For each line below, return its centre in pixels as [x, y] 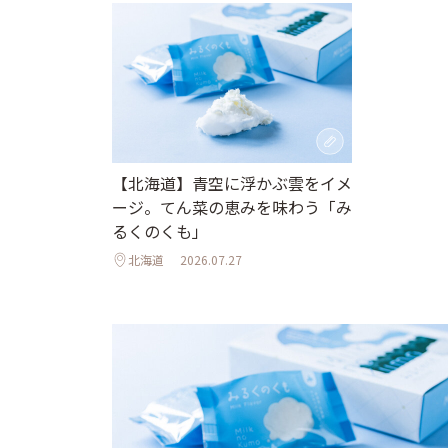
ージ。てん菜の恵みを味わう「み [232, 207]
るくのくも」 [160, 231]
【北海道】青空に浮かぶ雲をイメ [232, 183]
